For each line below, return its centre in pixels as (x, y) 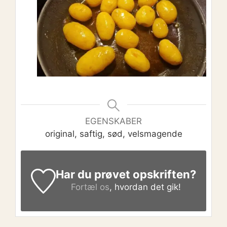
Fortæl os (90, 187)
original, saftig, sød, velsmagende (113, 134)
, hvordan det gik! (145, 187)
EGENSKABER (113, 121)
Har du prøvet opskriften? (126, 175)
